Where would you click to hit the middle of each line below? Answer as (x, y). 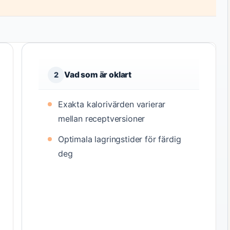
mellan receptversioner (102, 119)
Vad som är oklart (98, 75)
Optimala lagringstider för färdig (120, 139)
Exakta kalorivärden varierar (112, 104)
